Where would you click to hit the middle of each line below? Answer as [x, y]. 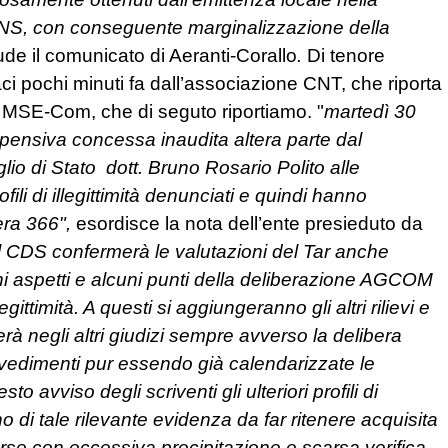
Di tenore [346, 56]
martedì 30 [370, 112]
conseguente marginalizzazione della [227, 28]
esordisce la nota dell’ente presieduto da [249, 224]
